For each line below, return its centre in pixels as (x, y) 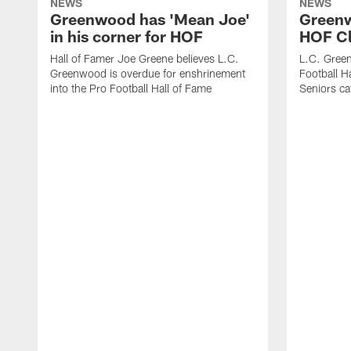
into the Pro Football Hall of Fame (131, 89)
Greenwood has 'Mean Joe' (150, 19)
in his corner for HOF (127, 36)
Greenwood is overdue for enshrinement (148, 74)
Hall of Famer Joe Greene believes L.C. (145, 59)
